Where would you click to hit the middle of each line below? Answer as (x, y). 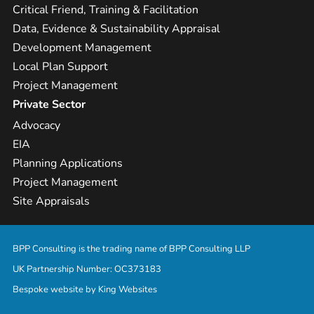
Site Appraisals (51, 202)
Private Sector (49, 105)
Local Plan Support (60, 67)
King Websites (128, 290)
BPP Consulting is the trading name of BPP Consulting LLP (131, 249)
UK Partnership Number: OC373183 (87, 269)
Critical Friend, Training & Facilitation (105, 10)
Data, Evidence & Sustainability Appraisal (116, 29)
